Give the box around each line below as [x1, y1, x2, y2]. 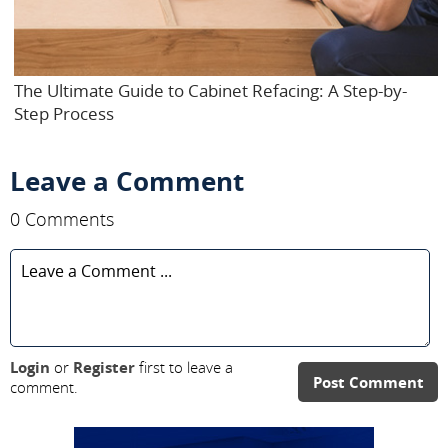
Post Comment [312, 371, 424, 392]
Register [73, 356, 135, 377]
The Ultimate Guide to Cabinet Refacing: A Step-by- [14, 78, 407, 102]
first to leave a [135, 356, 233, 377]
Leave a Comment [10, 162, 244, 199]
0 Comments [10, 206, 114, 231]
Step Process [14, 101, 114, 125]
